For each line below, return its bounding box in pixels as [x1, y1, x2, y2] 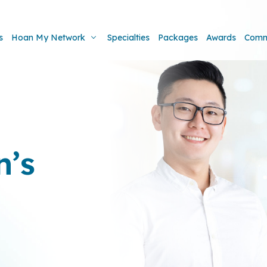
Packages [158, 32, 198, 43]
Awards [206, 32, 236, 43]
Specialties [107, 32, 150, 43]
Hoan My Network [11, 32, 85, 43]
